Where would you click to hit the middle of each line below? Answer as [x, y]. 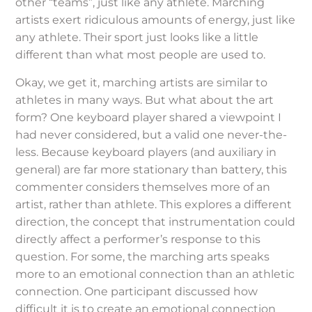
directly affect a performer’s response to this [138, 239]
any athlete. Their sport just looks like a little [137, 38]
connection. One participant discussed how [137, 291]
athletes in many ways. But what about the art [145, 100]
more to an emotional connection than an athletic [155, 274]
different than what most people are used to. [141, 55]
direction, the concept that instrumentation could [156, 221]
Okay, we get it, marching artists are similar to [142, 82]
